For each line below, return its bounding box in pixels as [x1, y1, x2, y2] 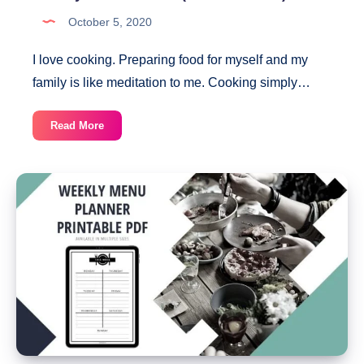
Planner [103, 155, 142, 168]
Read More [50, 119, 104, 132]
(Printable [103, 174, 152, 187]
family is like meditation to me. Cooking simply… [32, 75, 310, 89]
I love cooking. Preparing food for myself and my [32, 52, 308, 67]
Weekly [103, 118, 139, 131]
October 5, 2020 [65, 15, 152, 28]
